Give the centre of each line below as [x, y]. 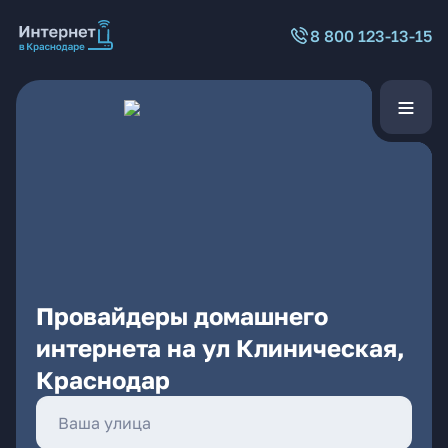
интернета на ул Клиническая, [220, 347]
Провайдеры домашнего [182, 315]
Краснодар [103, 379]
